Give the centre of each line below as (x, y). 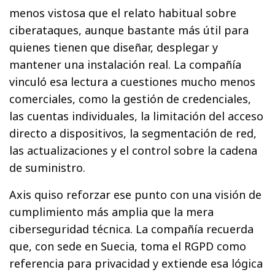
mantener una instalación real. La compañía (126, 64)
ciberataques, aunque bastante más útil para (129, 30)
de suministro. (48, 167)
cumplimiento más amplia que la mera (112, 211)
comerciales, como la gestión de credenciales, (130, 99)
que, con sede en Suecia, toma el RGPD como (128, 246)
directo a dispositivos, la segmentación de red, (133, 133)
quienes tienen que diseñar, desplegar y (114, 47)
